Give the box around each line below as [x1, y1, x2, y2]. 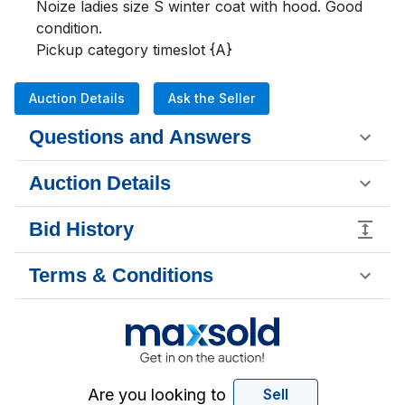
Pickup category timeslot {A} [36, 41, 232, 59]
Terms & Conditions [29, 264, 213, 287]
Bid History [29, 218, 134, 240]
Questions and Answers [29, 126, 251, 148]
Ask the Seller [168, 90, 255, 106]
